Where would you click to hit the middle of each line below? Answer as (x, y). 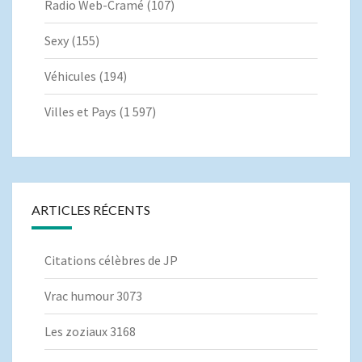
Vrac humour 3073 (93, 296)
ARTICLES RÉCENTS (91, 210)
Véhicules (70, 76)
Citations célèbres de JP (111, 261)
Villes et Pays (80, 112)
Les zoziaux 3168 (90, 332)
